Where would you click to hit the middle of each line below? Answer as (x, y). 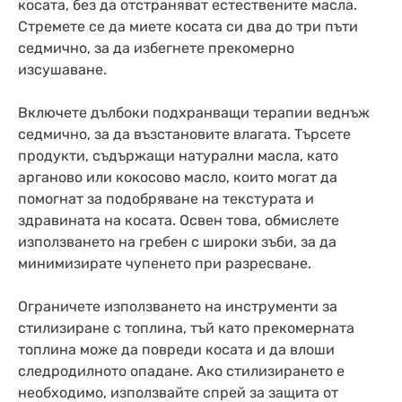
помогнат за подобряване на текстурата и (166, 199)
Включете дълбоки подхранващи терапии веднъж (194, 113)
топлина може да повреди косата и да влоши (176, 350)
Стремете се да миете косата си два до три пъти (188, 26)
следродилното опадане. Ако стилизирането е (181, 371)
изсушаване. (62, 69)
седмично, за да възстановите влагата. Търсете (184, 135)
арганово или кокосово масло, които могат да (178, 178)
